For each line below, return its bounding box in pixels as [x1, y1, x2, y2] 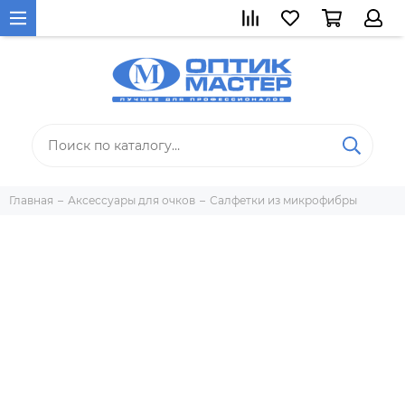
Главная [9, 193, 53, 207]
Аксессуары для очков [68, 193, 195, 207]
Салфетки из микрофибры [210, 193, 357, 207]
